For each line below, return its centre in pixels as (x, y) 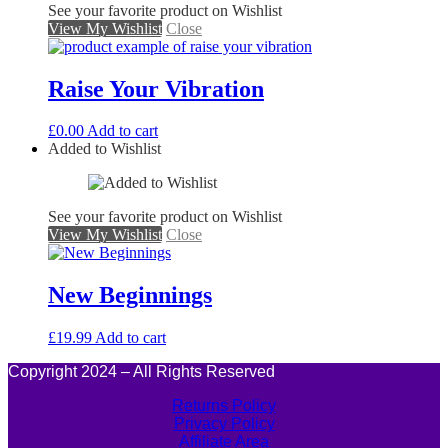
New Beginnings (130, 295)
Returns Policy (224, 406)
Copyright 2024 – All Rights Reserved (141, 372)
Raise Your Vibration (156, 88)
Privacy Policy (224, 424)
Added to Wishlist (104, 149)
